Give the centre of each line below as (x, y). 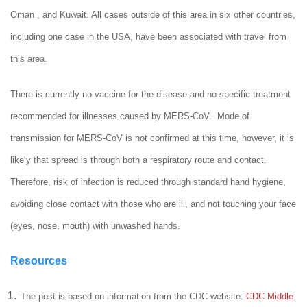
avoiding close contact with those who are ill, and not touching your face (153, 204)
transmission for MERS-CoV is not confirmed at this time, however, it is (152, 138)
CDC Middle (270, 296)
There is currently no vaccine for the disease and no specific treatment (150, 94)
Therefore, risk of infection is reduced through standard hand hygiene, (148, 182)
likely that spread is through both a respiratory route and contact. (138, 160)
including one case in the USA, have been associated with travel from (148, 37)
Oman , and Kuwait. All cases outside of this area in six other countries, (153, 15)
